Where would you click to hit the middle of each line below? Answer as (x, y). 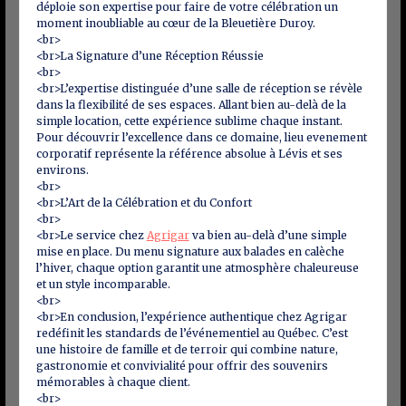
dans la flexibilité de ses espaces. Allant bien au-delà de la (191, 105)
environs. (62, 170)
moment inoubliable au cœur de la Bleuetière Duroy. (175, 23)
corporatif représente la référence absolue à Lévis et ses (189, 154)
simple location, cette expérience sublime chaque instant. (189, 121)
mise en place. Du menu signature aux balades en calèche (190, 251)
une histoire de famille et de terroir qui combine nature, (187, 349)
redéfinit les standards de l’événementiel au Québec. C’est (192, 333)
